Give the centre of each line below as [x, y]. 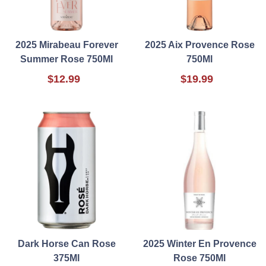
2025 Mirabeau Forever [66, 45]
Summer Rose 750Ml [66, 59]
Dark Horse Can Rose [66, 244]
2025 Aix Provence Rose [199, 45]
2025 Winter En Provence [199, 244]
